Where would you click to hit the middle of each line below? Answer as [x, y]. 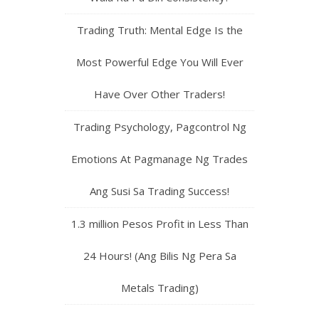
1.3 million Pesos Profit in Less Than [159, 224]
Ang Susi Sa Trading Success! [159, 191]
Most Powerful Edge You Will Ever [159, 62]
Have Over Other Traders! [159, 94]
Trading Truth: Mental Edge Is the [159, 30]
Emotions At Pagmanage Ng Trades [159, 159]
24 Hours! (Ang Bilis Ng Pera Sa [159, 256]
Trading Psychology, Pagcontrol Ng [159, 127]
